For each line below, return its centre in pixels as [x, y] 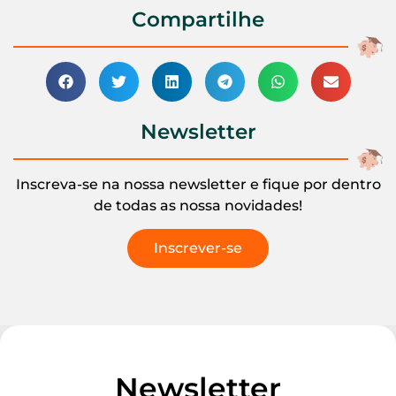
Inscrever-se [198, 248]
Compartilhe [198, 19]
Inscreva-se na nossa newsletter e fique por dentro [198, 184]
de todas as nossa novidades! [198, 205]
